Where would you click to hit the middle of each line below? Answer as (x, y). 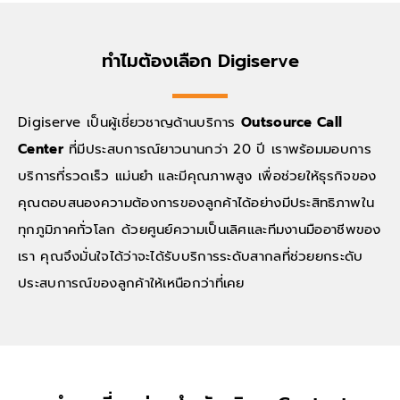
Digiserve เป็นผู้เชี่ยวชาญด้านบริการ (129, 123)
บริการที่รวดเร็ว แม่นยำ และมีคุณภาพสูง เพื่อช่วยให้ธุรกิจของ (197, 176)
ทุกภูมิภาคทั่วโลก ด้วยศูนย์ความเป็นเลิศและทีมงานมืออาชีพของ (200, 230)
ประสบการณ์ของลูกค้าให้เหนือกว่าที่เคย (131, 283)
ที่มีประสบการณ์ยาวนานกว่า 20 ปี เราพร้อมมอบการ (217, 150)
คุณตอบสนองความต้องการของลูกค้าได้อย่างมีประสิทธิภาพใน (196, 203)
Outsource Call (292, 123)
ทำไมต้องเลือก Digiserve (200, 61)
